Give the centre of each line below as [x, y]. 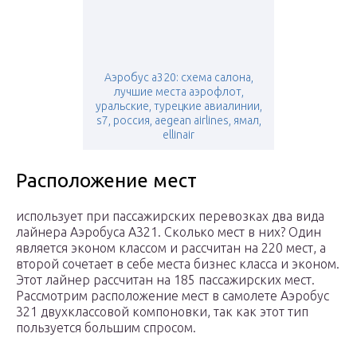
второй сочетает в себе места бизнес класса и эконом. [178, 264]
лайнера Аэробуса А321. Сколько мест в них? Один [169, 232]
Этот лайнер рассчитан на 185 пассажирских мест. [165, 280]
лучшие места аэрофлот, [178, 92]
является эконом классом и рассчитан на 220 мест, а [171, 248]
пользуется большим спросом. [106, 328]
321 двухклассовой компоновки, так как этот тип [162, 312]
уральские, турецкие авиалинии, [178, 106]
